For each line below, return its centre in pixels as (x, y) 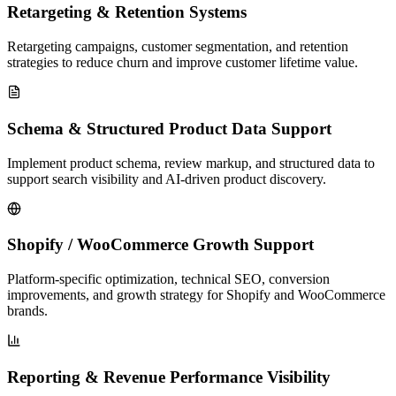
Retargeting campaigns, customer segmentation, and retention (178, 47)
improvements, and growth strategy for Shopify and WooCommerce (196, 294)
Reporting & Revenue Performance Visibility (169, 377)
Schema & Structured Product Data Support (169, 128)
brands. (27, 310)
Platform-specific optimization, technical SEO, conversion (168, 278)
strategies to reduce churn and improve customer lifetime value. (183, 63)
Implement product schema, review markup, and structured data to (191, 163)
